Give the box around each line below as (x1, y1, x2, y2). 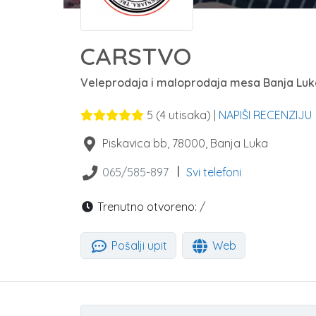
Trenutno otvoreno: (95, 200, 197, 214)
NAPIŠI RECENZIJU (219, 108, 312, 122)
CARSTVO (80, 41, 191, 71)
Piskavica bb (102, 136, 167, 150)
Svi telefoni (186, 165, 241, 179)
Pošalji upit (108, 238, 167, 253)
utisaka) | (166, 108, 219, 122)
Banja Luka (209, 136, 268, 150)
